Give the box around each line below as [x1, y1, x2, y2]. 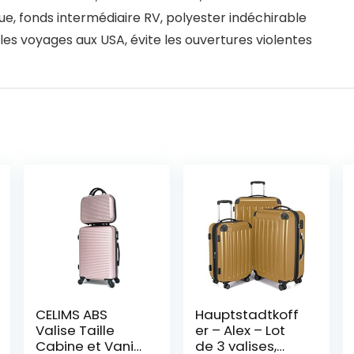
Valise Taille [35, 321, 115, 340]
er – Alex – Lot [195, 321, 286, 340]
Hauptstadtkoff [195, 305, 299, 324]
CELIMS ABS [35, 305, 107, 324]
